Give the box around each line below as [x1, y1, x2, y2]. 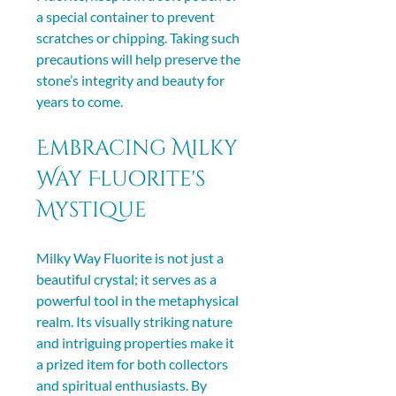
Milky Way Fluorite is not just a [36, 248, 226, 266]
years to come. [36, 92, 123, 110]
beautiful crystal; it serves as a [36, 270, 219, 287]
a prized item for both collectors [36, 354, 231, 372]
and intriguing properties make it [36, 333, 237, 351]
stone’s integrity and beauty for [36, 71, 227, 88]
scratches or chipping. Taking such [36, 28, 242, 46]
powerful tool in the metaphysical [36, 291, 241, 308]
